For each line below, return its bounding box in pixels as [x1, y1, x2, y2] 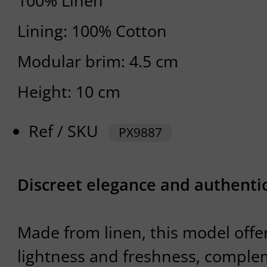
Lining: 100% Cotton [17, 20, 167, 42]
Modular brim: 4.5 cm [17, 50, 178, 73]
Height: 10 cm [17, 80, 120, 103]
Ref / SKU [29, 120, 103, 142]
